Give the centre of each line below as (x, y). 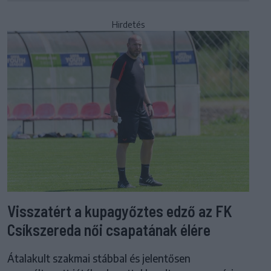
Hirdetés (128, 24)
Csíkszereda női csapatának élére (109, 230)
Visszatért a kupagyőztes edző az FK (120, 211)
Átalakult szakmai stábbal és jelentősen (99, 259)
